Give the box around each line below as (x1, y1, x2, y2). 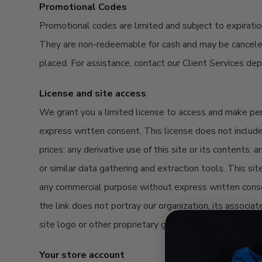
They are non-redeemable (39, 38, 149, 51)
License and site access (39, 87, 147, 100)
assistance (87, 57, 130, 70)
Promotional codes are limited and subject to (39, 19, 227, 32)
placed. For (39, 57, 87, 70)
